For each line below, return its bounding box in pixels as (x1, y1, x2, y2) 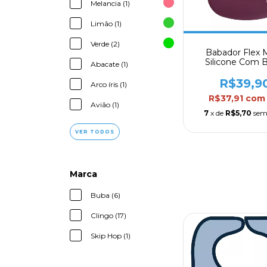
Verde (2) (91, 39, 120, 49)
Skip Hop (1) (91, 231, 131, 241)
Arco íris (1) (91, 80, 127, 89)
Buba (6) (91, 191, 120, 200)
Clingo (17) (91, 211, 126, 221)
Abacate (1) (91, 60, 128, 69)
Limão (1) (91, 19, 122, 29)
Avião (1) (91, 100, 119, 110)
